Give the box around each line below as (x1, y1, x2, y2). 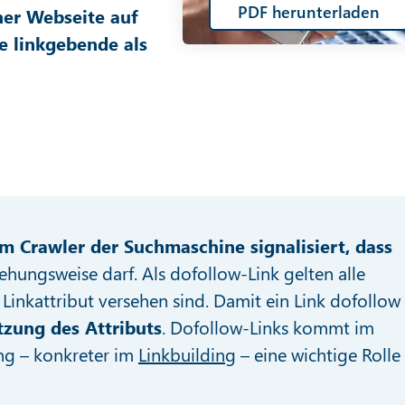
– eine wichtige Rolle (236, 342, 400, 366)
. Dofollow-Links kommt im (162, 315, 374, 339)
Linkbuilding (138, 342, 236, 366)
